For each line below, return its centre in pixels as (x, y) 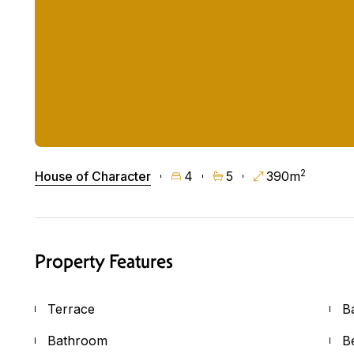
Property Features (104, 261)
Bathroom (77, 340)
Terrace (71, 309)
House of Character (93, 176)
